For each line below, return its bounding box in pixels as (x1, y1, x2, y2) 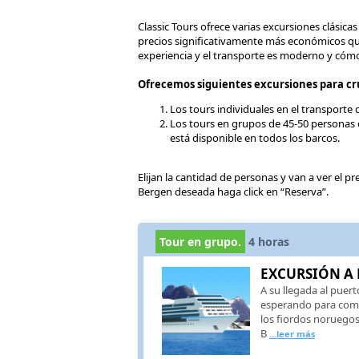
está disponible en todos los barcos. (170, 130, 340, 145)
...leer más (269, 327, 315, 340)
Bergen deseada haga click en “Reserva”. (138, 184, 329, 199)
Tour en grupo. (159, 233, 241, 249)
